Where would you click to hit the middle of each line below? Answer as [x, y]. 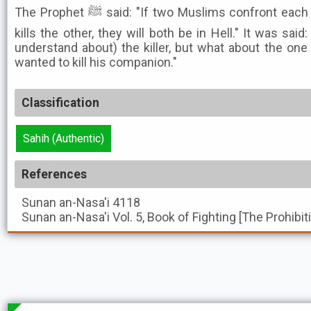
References [54, 174]
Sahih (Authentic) [64, 138]
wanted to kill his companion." [96, 62]
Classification [60, 103]
